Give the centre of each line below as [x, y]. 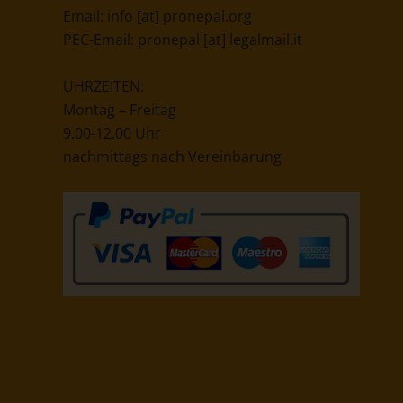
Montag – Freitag [120, 109]
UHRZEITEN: [103, 86]
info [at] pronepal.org [179, 16]
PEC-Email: [100, 39]
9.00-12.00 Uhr [112, 133]
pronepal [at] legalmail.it [220, 39]
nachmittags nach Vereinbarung [172, 156]
